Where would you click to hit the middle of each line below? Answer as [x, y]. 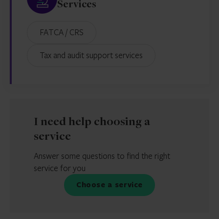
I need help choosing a [92, 122]
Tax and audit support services [93, 55]
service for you [60, 168]
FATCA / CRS [64, 32]
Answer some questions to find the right [102, 156]
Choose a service [112, 185]
